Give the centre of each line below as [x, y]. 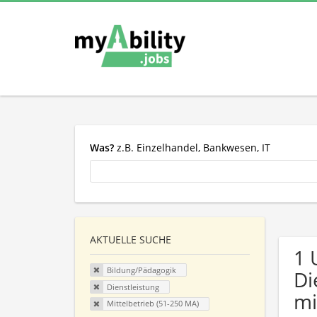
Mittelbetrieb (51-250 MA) [152, 304]
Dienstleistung [133, 287]
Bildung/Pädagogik [141, 270]
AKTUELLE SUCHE [131, 240]
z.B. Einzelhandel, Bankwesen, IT [192, 147]
